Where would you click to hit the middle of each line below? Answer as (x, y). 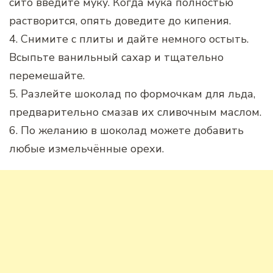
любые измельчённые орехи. (87, 149)
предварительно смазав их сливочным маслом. (135, 112)
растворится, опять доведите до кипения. (120, 21)
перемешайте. (47, 76)
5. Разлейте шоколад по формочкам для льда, (132, 94)
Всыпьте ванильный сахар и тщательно (116, 58)
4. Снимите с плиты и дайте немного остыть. (129, 39)
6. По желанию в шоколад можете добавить (126, 131)
